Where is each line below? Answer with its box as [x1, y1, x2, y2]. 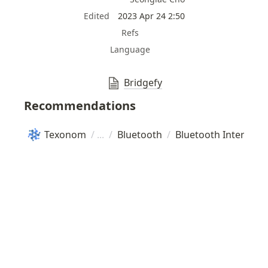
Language [109, 43, 150, 55]
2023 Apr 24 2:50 [117, 10, 185, 22]
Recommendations [24, 97, 136, 114]
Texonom [44, 127, 87, 141]
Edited [83, 10, 109, 22]
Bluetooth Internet [175, 127, 260, 141]
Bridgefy [124, 76, 162, 90]
